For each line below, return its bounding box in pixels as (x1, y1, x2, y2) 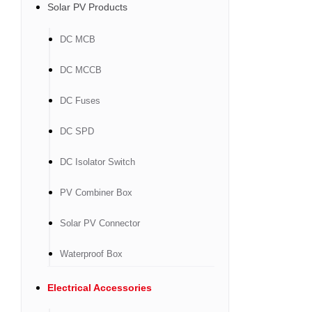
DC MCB (60, 34, 95, 45)
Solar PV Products (47, 1, 127, 13)
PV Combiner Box (60, 187, 132, 198)
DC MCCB (60, 65, 102, 75)
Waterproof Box (60, 249, 123, 259)
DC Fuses (60, 95, 100, 106)
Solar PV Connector (60, 218, 140, 228)
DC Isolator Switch (60, 157, 135, 167)
